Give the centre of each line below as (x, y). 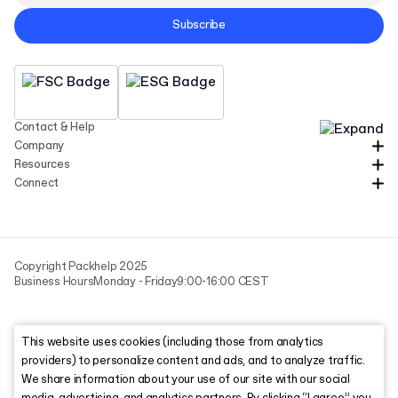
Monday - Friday (135, 282)
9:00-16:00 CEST (223, 282)
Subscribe (199, 26)
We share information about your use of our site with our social (186, 379)
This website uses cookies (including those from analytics (173, 342)
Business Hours (54, 282)
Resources (42, 164)
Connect (37, 183)
